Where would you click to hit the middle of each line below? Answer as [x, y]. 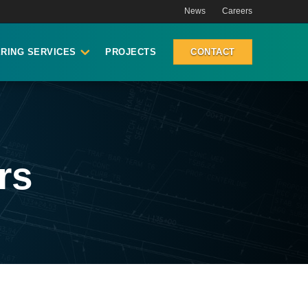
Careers [238, 11]
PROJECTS [131, 52]
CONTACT [213, 52]
